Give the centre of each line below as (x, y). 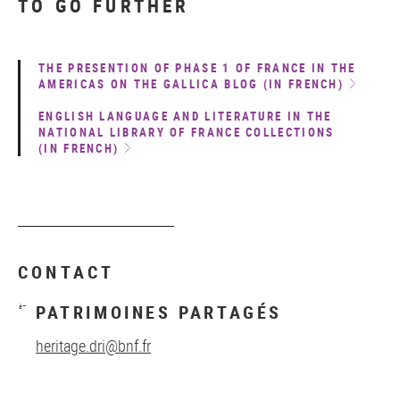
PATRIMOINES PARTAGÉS (159, 312)
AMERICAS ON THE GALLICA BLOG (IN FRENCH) (191, 84)
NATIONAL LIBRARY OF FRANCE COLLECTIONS (187, 132)
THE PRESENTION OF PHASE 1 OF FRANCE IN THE (197, 68)
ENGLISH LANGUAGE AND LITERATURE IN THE (185, 116)
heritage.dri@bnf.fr (93, 346)
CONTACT (67, 272)
